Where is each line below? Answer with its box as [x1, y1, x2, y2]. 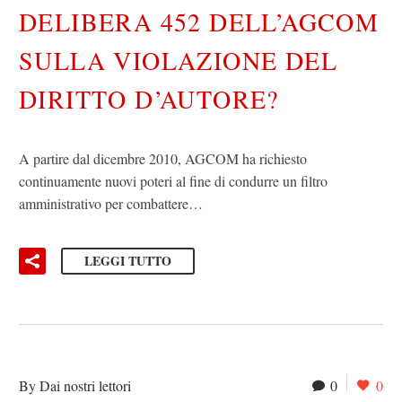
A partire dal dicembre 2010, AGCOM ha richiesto [19, 148, 307, 168]
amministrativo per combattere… [19, 193, 203, 213]
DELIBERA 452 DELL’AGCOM [19, 4, 380, 39]
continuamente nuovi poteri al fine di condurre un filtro [19, 170, 328, 190]
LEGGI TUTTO [84, 251, 171, 271]
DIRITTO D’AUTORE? [19, 82, 279, 117]
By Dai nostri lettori [19, 376, 131, 396]
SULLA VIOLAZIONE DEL [19, 43, 337, 78]
